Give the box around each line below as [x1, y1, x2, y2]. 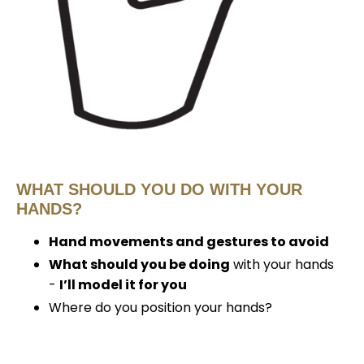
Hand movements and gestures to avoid [49, 232, 329, 251]
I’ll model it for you [59, 275, 187, 294]
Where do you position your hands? [49, 298, 272, 318]
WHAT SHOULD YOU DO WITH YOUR [16, 180, 302, 198]
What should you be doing [49, 254, 230, 274]
